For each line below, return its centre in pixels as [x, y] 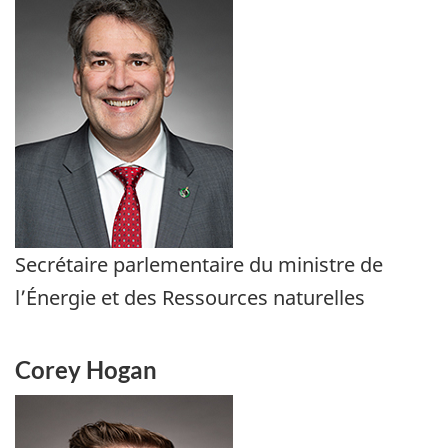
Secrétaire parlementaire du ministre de [199, 264]
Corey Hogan [86, 370]
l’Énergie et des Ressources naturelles [190, 297]
